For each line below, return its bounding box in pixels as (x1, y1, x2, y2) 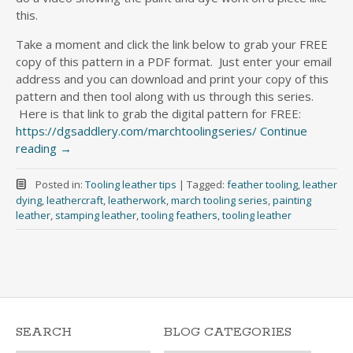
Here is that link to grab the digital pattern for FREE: (16, 106, 307, 121)
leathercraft (46, 193, 103, 207)
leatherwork (108, 193, 166, 207)
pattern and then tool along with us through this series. (16, 88, 314, 104)
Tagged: (186, 177, 227, 191)
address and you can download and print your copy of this (16, 71, 329, 87)
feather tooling (226, 177, 298, 191)
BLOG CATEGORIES (163, 324, 292, 340)
